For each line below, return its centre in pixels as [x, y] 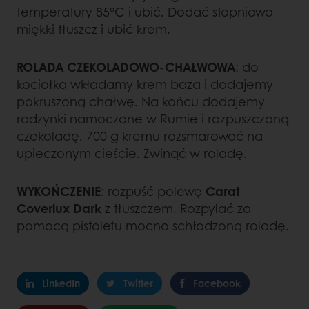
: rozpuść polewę [153, 191]
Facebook [217, 283]
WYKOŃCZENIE [59, 191]
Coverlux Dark [59, 209]
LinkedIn [61, 283]
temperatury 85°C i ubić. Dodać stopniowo [145, 12]
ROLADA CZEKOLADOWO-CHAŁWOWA [126, 67]
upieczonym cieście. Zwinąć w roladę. [132, 153]
